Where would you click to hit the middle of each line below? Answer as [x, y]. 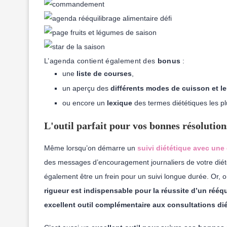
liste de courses [103, 73]
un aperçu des [86, 88]
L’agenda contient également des [101, 61]
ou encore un [85, 103]
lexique [120, 103]
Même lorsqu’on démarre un [91, 148]
